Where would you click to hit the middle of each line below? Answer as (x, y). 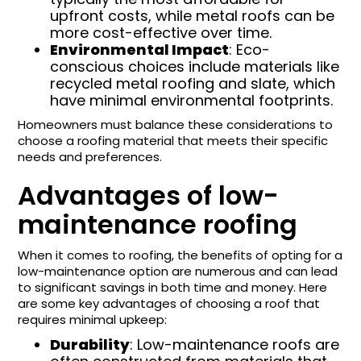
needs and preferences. (90, 157)
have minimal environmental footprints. (192, 100)
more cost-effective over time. (161, 33)
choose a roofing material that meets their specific (173, 141)
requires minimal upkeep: (93, 320)
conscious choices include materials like (195, 66)
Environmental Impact (140, 50)
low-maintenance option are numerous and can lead (178, 271)
